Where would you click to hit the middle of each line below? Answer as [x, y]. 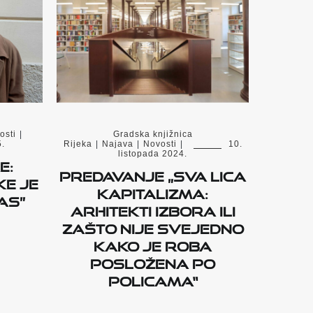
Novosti [160, 144]
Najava [117, 144]
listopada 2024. [153, 154]
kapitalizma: [153, 192]
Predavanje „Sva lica [153, 174]
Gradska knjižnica [153, 134]
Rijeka [78, 144]
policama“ [153, 279]
